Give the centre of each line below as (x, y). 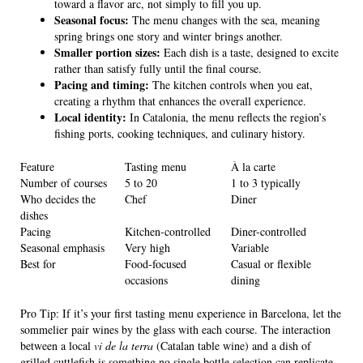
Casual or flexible (271, 264)
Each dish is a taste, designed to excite (250, 53)
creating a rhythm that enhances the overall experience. (180, 101)
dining (246, 280)
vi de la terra (124, 346)
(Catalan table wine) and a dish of (232, 346)
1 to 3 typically (266, 183)
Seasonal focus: (92, 20)
